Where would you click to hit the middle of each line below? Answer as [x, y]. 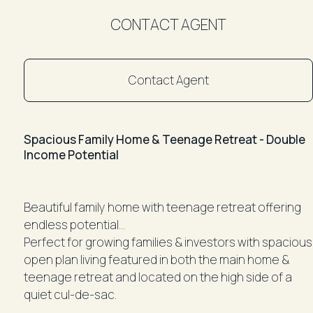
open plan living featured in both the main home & [156, 259]
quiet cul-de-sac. [71, 294]
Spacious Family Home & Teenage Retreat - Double [165, 139]
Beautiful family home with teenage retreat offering [162, 207]
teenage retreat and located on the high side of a [158, 277]
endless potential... [74, 224]
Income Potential [71, 154]
